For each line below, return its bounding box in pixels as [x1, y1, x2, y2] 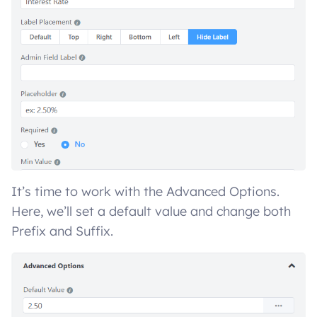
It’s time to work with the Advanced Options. [11, 183, 279, 200]
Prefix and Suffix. [11, 222, 113, 239]
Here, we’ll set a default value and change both [11, 202, 291, 219]
